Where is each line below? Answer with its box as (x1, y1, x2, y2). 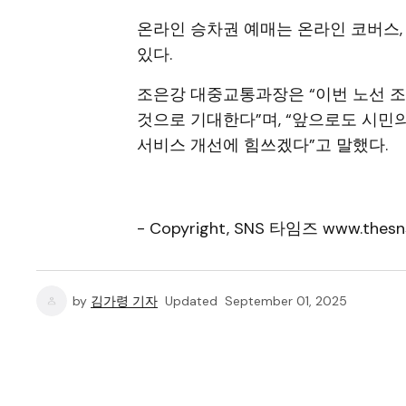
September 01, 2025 (225, 293, 347, 310)
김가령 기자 (91, 293, 158, 310)
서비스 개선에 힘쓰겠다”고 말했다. (137, 134, 388, 157)
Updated (165, 293, 217, 310)
